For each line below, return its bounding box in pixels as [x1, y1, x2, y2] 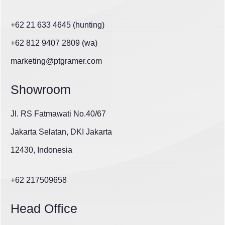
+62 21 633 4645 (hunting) [11, 21, 104, 30]
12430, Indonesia [11, 146, 72, 155]
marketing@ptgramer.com [11, 57, 102, 66]
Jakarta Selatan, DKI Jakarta [11, 128, 112, 137]
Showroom [11, 82, 71, 97]
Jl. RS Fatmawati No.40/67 [11, 109, 106, 119]
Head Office [11, 201, 77, 216]
